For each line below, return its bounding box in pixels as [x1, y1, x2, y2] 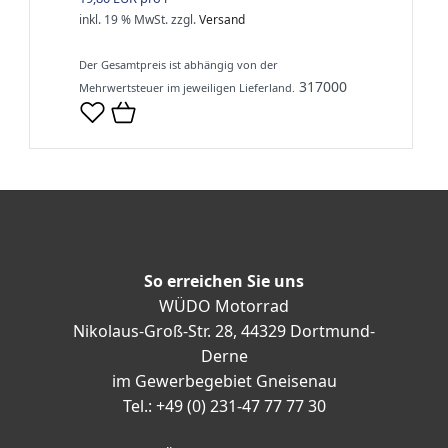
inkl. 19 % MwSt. [79, 10, 168, 28]
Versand [199, 10, 245, 28]
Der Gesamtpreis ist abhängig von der [79, 56, 278, 72]
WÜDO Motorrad [159, 294, 289, 317]
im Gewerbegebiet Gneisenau [111, 369, 337, 392]
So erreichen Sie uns [144, 269, 304, 292]
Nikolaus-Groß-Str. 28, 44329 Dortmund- [73, 319, 375, 342]
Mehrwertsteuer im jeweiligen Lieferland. [79, 79, 295, 95]
